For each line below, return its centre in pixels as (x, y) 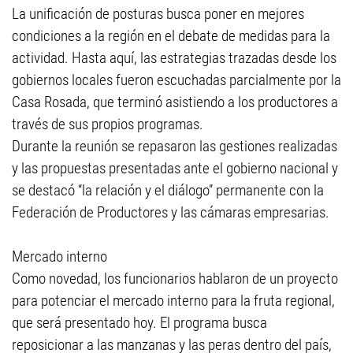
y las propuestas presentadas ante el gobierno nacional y (175, 168)
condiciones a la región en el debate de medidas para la (171, 36)
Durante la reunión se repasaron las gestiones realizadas (175, 146)
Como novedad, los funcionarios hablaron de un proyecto (175, 279)
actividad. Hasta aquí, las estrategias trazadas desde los (174, 58)
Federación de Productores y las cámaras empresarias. (171, 212)
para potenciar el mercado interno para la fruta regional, (173, 301)
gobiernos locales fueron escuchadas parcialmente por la (176, 80)
